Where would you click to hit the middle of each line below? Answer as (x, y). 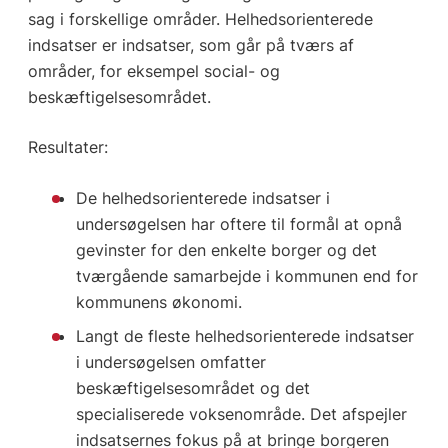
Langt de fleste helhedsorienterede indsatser (245, 335)
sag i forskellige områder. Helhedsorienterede (200, 19)
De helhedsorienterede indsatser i (203, 197)
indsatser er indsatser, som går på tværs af (190, 45)
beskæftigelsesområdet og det (193, 387)
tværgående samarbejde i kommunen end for (247, 275)
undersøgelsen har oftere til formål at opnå (239, 223)
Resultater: (67, 147)
